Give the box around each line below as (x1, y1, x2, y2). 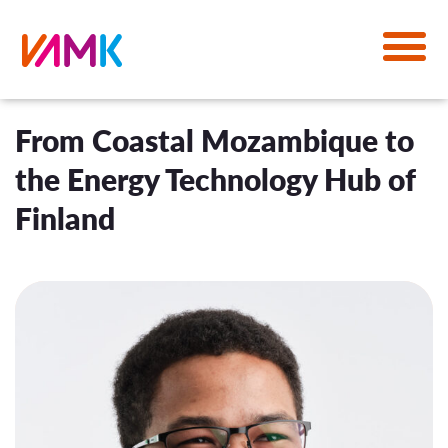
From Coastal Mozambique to (15, 118, 414, 161)
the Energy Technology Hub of (15, 157, 415, 200)
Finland (15, 196, 115, 239)
